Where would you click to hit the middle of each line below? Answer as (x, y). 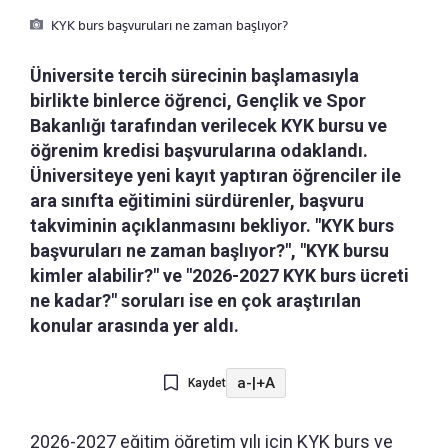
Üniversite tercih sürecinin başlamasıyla (194, 76)
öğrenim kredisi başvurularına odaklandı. (199, 151)
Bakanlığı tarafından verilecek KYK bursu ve (208, 126)
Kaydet (206, 383)
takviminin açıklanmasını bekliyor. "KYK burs (212, 226)
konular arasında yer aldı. (134, 326)
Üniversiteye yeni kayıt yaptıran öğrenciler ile (215, 176)
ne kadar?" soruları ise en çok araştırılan (195, 301)
